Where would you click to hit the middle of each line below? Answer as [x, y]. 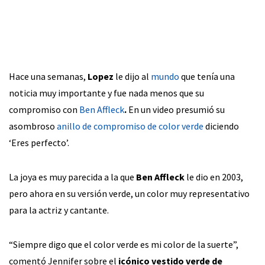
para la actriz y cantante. [59, 210]
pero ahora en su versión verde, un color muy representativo [129, 193]
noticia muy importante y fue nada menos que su [106, 93]
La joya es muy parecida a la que [72, 177]
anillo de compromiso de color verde [130, 126]
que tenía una [207, 76]
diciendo [221, 126]
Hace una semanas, [48, 76]
